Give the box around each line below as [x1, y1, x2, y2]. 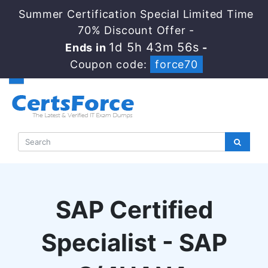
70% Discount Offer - [78, 24, 195, 36]
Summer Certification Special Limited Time [19, 8, 254, 20]
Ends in [65, 41, 109, 54]
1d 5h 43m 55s [109, 40, 199, 54]
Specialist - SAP [41, 228, 227, 257]
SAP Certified [55, 195, 213, 224]
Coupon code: [69, 58, 151, 71]
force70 [155, 58, 198, 71]
